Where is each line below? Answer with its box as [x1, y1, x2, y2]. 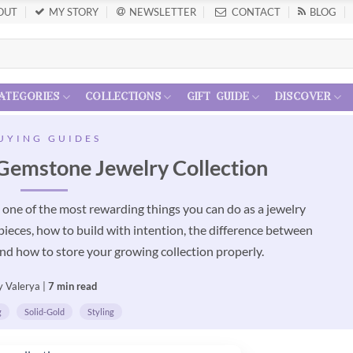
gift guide [186, 92, 250, 102]
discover [274, 92, 331, 102]
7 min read [48, 279, 97, 292]
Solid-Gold [24, 306, 65, 317]
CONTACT [232, 6, 281, 18]
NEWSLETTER [128, 6, 196, 18]
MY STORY [49, 6, 99, 18]
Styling [87, 306, 114, 317]
